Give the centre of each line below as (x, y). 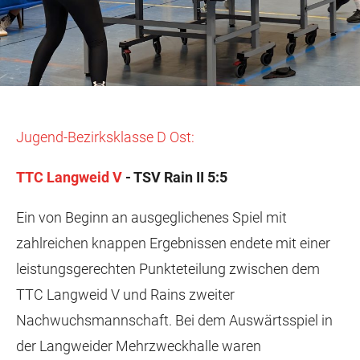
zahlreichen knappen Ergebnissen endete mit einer (173, 243)
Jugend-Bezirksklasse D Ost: (105, 137)
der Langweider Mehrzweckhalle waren (139, 346)
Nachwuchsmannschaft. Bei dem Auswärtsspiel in (174, 320)
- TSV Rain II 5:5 (175, 177)
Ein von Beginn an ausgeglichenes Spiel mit (151, 217)
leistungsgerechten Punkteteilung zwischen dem (168, 269)
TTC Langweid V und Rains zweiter (125, 295)
